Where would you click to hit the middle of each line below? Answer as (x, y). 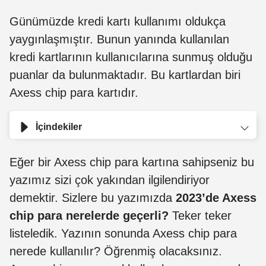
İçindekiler (59, 126)
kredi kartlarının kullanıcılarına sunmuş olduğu (131, 57)
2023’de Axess (214, 197)
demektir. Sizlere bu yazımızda (91, 197)
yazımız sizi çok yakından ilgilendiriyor (110, 180)
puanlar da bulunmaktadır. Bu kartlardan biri (125, 75)
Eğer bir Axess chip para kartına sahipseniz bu (132, 162)
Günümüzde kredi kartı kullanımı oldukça (118, 21)
